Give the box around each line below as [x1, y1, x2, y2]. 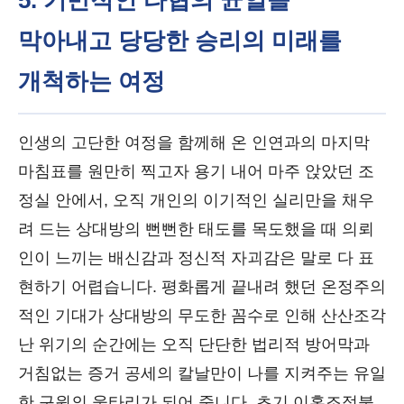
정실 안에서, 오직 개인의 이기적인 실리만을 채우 [18, 191, 374, 209]
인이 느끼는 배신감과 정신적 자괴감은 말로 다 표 [18, 249, 374, 267]
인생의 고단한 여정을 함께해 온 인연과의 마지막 [18, 133, 370, 151]
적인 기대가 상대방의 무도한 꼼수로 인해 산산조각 [18, 307, 386, 325]
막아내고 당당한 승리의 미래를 [18, 27, 342, 54]
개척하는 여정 [18, 68, 165, 95]
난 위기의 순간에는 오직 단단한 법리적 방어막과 [18, 335, 370, 353]
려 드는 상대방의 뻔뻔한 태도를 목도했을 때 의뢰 [18, 220, 374, 238]
